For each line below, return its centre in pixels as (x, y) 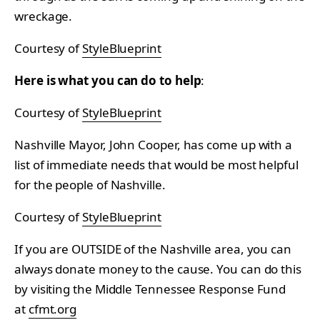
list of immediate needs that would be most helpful (156, 164)
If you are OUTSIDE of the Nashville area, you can (153, 249)
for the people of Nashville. (90, 184)
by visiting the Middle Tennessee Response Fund (150, 289)
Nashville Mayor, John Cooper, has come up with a (154, 144)
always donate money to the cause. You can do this (158, 269)
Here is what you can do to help (108, 80)
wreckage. (44, 16)
